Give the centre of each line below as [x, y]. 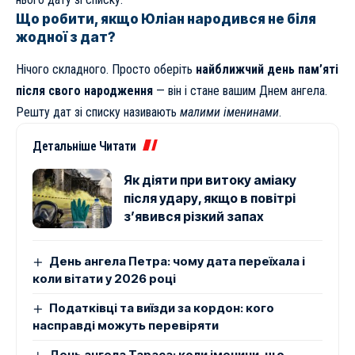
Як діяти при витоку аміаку [210, 180]
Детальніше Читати [84, 147]
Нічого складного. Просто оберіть [106, 70]
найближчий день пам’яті [267, 70]
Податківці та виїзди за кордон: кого [162, 308]
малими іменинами [229, 113]
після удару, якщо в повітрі [210, 198]
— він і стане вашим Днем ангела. [240, 91]
